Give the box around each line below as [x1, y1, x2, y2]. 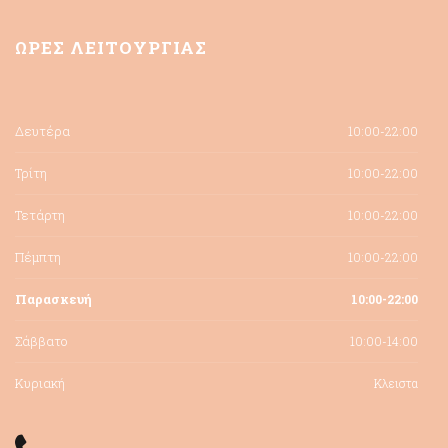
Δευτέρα [15, 121, 70, 140]
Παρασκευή [15, 289, 92, 308]
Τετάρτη [15, 205, 65, 224]
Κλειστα [374, 374, 418, 391]
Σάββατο [15, 331, 68, 350]
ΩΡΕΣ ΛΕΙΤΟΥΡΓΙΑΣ [15, 35, 207, 59]
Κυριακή [15, 373, 65, 392]
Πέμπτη [15, 247, 61, 266]
